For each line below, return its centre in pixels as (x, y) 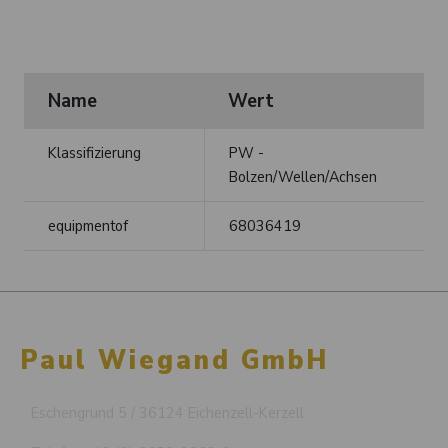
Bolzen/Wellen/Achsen (303, 177)
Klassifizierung (94, 153)
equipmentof (88, 226)
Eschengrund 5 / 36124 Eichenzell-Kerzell (167, 413)
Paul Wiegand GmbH (174, 360)
